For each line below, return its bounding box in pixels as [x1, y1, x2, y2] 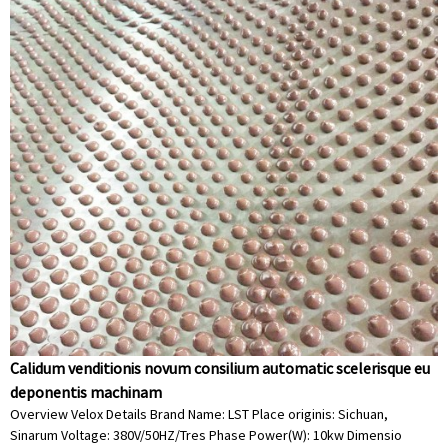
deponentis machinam [10, 382, 162, 402]
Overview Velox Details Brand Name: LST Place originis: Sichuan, [10, 405, 388, 423]
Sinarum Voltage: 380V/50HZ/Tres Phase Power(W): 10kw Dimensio [10, 426, 402, 444]
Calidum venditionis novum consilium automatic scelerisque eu [10, 358, 430, 378]
